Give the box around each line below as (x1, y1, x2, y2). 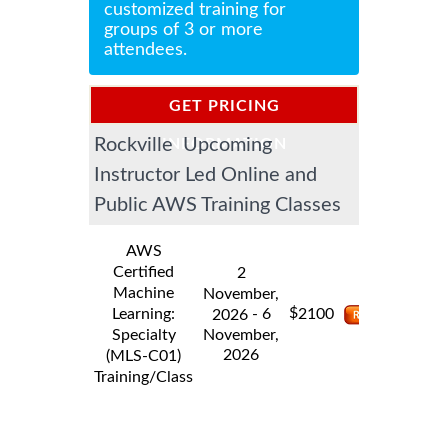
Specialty (111, 327, 176, 344)
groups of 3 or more (104, 21, 263, 40)
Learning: (112, 306, 175, 323)
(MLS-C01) (106, 348, 181, 365)
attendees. (104, 41, 187, 60)
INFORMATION (161, 136, 287, 153)
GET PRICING (168, 98, 280, 115)
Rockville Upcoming (94, 135, 272, 156)
